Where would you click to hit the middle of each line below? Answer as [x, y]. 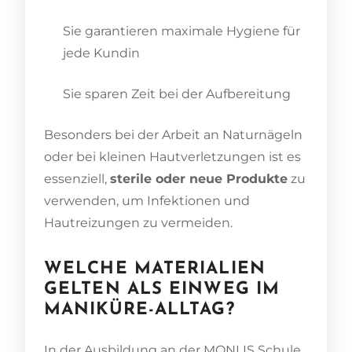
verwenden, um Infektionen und [147, 200]
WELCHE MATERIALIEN [155, 269]
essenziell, [77, 178]
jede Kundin [101, 53]
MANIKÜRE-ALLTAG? [139, 310]
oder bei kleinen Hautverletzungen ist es [172, 156]
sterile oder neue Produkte [199, 178]
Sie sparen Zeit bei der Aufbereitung [177, 93]
